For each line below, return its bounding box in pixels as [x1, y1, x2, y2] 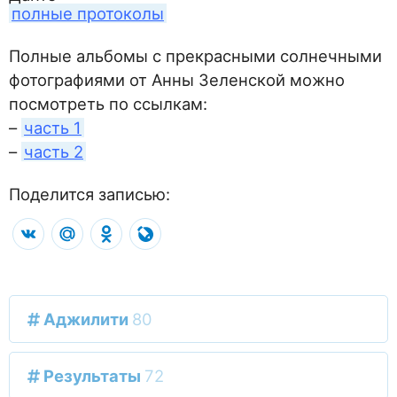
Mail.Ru [83, 219, 131, 237]
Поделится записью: [9, 183, 170, 204]
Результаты [40, 365, 145, 385]
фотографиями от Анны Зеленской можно [9, 69, 345, 90]
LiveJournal [161, 219, 238, 237]
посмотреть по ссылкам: [9, 93, 207, 113]
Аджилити [40, 308, 133, 329]
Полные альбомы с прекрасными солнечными [9, 45, 382, 66]
